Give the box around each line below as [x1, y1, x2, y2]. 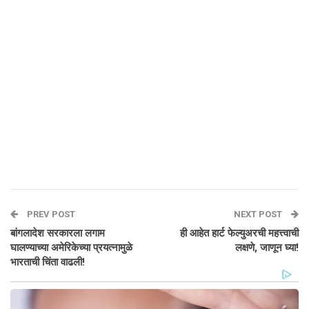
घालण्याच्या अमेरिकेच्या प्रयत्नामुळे [10, 241, 132, 254]
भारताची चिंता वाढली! [10, 255, 85, 268]
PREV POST [25, 208, 75, 219]
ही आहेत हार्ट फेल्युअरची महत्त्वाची [180, 226, 299, 239]
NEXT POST [234, 208, 284, 219]
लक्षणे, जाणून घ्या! [235, 241, 299, 254]
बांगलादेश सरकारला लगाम [10, 226, 105, 239]
